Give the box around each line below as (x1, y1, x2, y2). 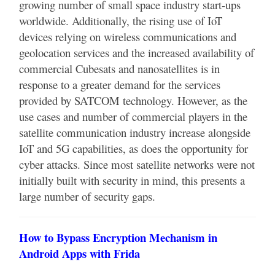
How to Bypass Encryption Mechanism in (19, 229, 217, 246)
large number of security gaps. (19, 188, 155, 204)
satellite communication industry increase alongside (19, 125, 250, 141)
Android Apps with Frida (19, 245, 140, 262)
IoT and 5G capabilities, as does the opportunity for (19, 141, 248, 157)
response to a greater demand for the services (19, 77, 220, 93)
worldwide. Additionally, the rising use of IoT (19, 13, 222, 29)
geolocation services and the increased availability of (19, 45, 254, 61)
